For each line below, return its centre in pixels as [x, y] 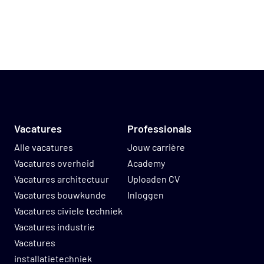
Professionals [159, 128]
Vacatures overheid [54, 163]
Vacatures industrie [55, 226]
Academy [146, 163]
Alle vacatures [44, 147]
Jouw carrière [156, 147]
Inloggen [146, 194]
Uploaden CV [154, 179]
